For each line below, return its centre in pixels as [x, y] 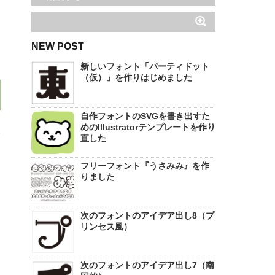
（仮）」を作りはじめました [136, 77]
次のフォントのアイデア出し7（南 [147, 265]
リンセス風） [106, 226]
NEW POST [58, 46]
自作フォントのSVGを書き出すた [145, 116]
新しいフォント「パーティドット [145, 66]
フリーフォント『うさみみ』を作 [145, 165]
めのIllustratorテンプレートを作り [148, 127]
